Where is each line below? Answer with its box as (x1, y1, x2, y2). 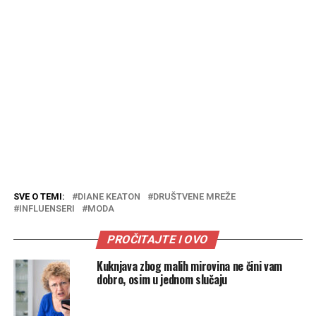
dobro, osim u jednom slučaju (96, 271, 227, 288)
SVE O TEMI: (13, 191, 65, 202)
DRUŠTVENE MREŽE (152, 191, 236, 202)
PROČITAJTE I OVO (106, 233, 211, 247)
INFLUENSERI (18, 203, 75, 214)
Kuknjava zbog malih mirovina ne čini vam (96, 257, 283, 275)
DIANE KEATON (77, 191, 140, 202)
